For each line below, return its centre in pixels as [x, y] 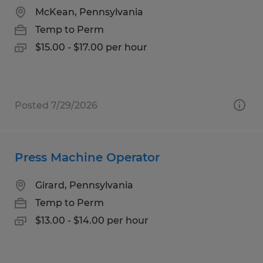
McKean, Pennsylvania [89, 12]
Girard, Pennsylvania [84, 185]
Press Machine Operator [87, 157]
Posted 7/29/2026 [56, 105]
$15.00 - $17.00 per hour [91, 47]
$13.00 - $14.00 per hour [92, 220]
